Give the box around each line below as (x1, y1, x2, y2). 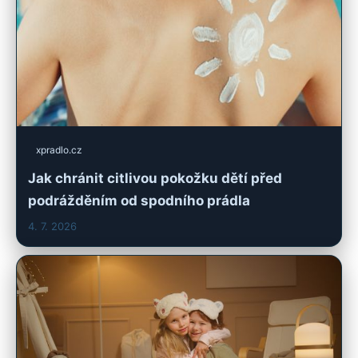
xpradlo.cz (36, 144, 82, 157)
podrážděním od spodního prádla (28, 193, 250, 209)
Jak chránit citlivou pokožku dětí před (28, 170, 282, 187)
